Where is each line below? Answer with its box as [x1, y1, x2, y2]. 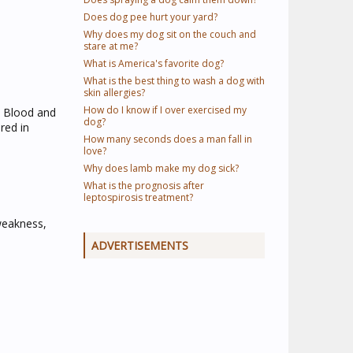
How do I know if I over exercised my [84, 103, 247, 117]
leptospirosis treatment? [84, 191, 193, 204]
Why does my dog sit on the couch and [84, 28, 256, 41]
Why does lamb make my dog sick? [84, 162, 239, 175]
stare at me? [84, 39, 138, 53]
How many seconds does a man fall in [84, 132, 252, 146]
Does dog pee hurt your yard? [84, 10, 217, 24]
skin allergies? [84, 86, 145, 99]
